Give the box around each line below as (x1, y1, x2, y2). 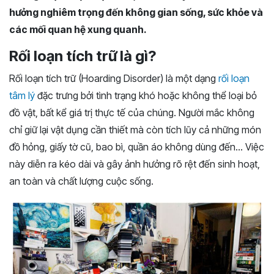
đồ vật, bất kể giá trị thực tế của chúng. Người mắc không (9, 106, 254, 119)
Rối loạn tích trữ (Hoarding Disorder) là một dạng (9, 72, 218, 84)
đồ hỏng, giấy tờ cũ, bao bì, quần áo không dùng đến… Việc (9, 141, 264, 153)
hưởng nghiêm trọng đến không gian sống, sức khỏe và (9, 6, 263, 18)
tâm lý (9, 89, 35, 102)
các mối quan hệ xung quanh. (9, 23, 147, 35)
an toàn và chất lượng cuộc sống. (9, 175, 154, 187)
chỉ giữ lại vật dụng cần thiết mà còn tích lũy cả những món (9, 124, 261, 136)
